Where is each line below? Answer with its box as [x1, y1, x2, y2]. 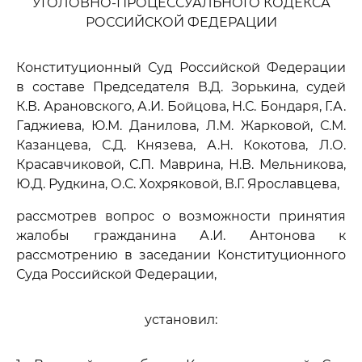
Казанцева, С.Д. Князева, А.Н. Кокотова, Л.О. [16, 137, 346, 153]
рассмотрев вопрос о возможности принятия [16, 208, 346, 224]
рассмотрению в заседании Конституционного [16, 247, 346, 263]
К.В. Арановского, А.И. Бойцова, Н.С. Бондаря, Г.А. [16, 99, 346, 114]
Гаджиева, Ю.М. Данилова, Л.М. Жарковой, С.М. [16, 118, 346, 133]
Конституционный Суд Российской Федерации [16, 60, 346, 75]
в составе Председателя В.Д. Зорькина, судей [16, 79, 346, 95]
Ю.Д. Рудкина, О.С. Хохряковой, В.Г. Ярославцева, [16, 176, 339, 192]
